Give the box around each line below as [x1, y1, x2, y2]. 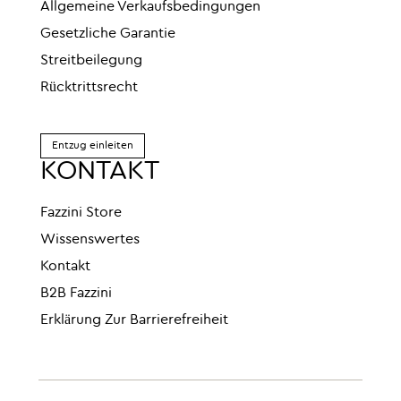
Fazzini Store [40, 205, 122, 220]
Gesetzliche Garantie [40, 26, 175, 41]
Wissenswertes [40, 232, 140, 247]
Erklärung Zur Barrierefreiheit [40, 312, 228, 328]
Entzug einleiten [52, 140, 133, 151]
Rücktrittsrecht [40, 80, 138, 95]
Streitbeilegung [40, 53, 142, 68]
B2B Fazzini [40, 286, 112, 301]
